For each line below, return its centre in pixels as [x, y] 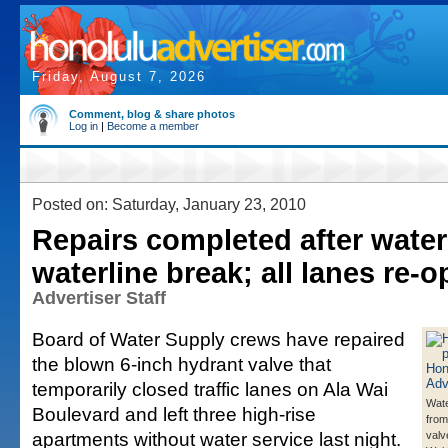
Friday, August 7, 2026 [119, 76]
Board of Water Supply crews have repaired [218, 339]
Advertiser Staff [99, 298]
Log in [83, 126]
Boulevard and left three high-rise [174, 414]
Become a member [153, 126]
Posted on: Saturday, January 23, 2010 [169, 204]
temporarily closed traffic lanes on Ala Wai [210, 389]
